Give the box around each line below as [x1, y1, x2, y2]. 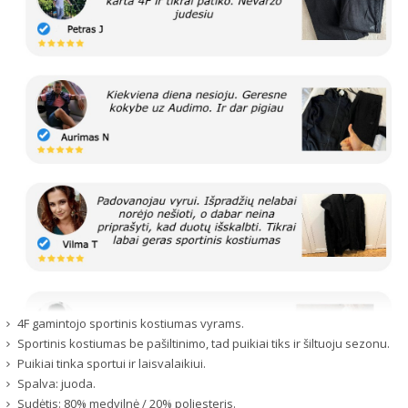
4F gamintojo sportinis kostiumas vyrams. [17, 314, 244, 331]
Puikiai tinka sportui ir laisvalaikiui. [17, 354, 206, 372]
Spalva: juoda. [17, 374, 96, 392]
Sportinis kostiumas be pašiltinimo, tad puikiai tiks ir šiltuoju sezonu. [17, 334, 390, 352]
